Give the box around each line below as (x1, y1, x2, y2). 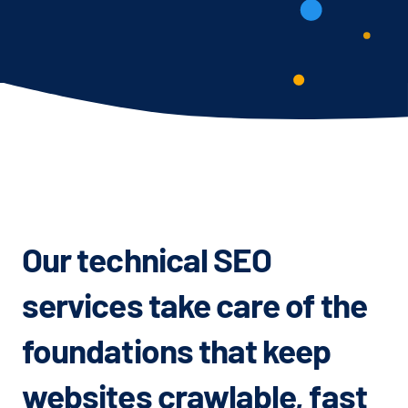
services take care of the (22, 283, 367, 324)
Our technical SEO (22, 238, 272, 279)
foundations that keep (22, 329, 331, 370)
